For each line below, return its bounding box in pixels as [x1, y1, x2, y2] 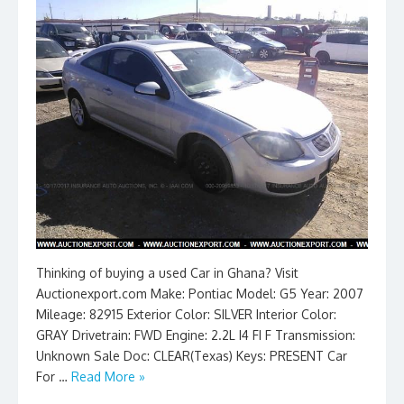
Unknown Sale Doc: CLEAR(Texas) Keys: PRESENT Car [36, 347, 347, 363]
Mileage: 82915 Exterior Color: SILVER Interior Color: [36, 306, 336, 322]
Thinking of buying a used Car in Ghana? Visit [36, 264, 298, 280]
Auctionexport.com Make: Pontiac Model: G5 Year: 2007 [36, 285, 363, 301]
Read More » [71, 368, 145, 384]
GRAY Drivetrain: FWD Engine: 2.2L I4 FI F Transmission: [36, 326, 355, 343]
